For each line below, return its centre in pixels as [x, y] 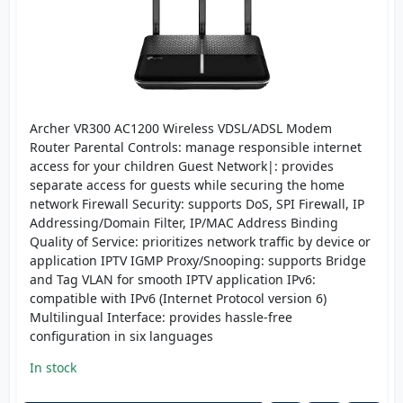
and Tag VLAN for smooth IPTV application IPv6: [172, 280]
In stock [53, 368]
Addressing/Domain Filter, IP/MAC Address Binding [184, 223]
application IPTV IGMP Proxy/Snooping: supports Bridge [197, 261]
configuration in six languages [121, 336]
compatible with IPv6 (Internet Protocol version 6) [178, 299]
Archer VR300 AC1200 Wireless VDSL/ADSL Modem [180, 129]
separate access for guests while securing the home [187, 185]
